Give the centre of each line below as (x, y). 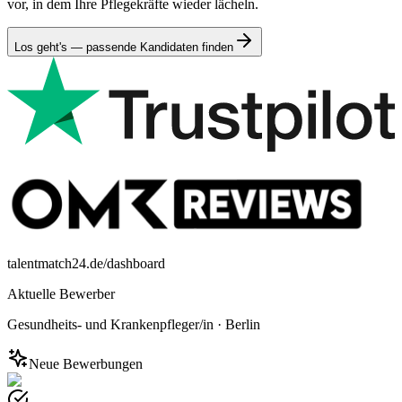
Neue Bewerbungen (86, 363)
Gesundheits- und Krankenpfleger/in (110, 324)
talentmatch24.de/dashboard (86, 263)
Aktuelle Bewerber (61, 293)
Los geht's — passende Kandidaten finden (124, 47)
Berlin (243, 324)
